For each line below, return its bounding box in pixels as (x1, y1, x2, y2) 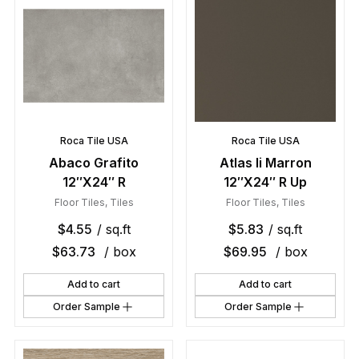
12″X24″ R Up (224, 173, 307, 190)
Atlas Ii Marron (219, 154, 312, 171)
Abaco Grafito (49, 154, 139, 171)
